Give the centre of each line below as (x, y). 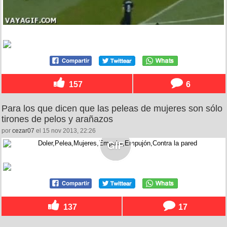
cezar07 (23, 131)
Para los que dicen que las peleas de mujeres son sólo (112, 109)
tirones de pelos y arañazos (57, 119)
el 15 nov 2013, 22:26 (65, 131)
